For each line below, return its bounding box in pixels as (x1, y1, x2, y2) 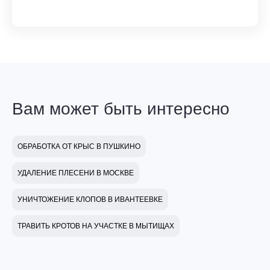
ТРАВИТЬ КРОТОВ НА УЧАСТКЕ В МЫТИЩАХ (17, 222, 174, 231)
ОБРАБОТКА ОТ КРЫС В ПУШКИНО (17, 142, 140, 151)
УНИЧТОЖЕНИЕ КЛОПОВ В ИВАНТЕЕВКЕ (17, 195, 163, 204)
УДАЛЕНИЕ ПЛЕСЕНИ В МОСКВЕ (17, 169, 134, 178)
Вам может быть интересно (12, 99, 230, 119)
